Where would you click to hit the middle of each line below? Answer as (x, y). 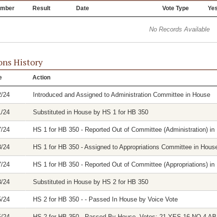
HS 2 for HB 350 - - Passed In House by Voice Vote (105, 199)
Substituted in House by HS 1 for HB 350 (90, 112)
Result (41, 8)
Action (41, 77)
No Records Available (179, 29)
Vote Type (175, 8)
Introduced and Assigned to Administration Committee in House (121, 95)
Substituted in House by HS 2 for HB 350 (90, 182)
